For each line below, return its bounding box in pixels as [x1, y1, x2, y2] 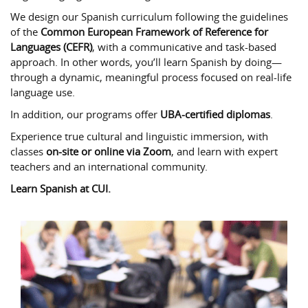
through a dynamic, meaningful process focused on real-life [10, 70, 291, 84]
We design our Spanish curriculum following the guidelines [10, 10, 288, 23]
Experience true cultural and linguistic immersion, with [10, 129, 268, 143]
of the [10, 25, 41, 38]
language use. [10, 85, 75, 99]
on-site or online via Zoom [46, 144, 171, 158]
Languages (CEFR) [10, 40, 92, 54]
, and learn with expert [171, 144, 278, 158]
